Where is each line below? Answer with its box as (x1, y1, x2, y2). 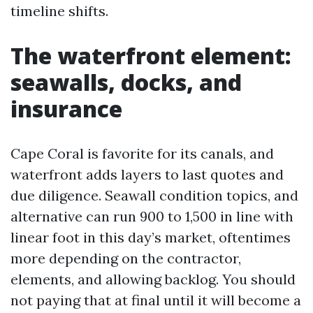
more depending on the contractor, (10, 249, 241, 267)
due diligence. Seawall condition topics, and (10, 187, 298, 204)
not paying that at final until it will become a (10, 291, 301, 309)
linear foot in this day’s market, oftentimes (10, 228, 291, 246)
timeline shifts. (10, 2, 108, 20)
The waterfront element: (10, 41, 291, 71)
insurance (10, 94, 122, 124)
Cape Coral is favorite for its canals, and (10, 145, 274, 162)
